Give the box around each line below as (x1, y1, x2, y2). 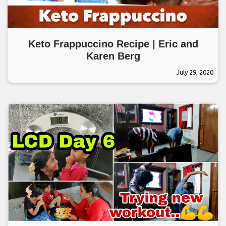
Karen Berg (86, 50, 140, 62)
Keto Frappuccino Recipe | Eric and (28, 38, 198, 49)
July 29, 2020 (177, 69, 213, 76)
